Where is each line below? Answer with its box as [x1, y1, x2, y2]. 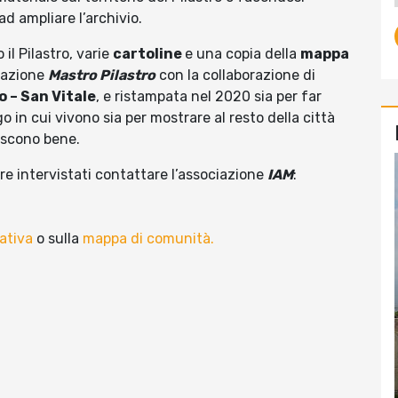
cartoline [113, 45, 185, 63]
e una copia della [185, 45, 300, 63]
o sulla [36, 230, 83, 248]
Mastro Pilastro [48, 67, 155, 84]
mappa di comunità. [83, 230, 214, 248]
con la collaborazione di [155, 67, 315, 84]
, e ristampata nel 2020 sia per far [96, 88, 322, 106]
